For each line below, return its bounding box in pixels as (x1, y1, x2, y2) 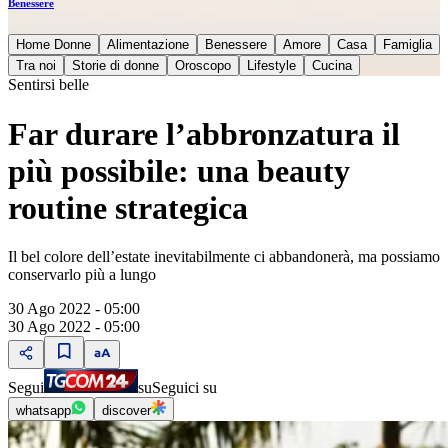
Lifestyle (247, 58, 296, 74)
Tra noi (16, 58, 56, 74)
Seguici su (152, 379, 217, 396)
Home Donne (16, 37, 91, 53)
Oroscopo (175, 58, 231, 74)
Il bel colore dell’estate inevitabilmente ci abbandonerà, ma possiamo (8, 248, 440, 265)
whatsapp (16, 403, 71, 418)
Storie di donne (72, 58, 159, 74)
